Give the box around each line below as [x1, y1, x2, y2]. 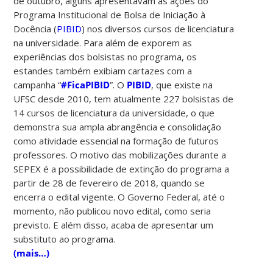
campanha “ [13, 78, 62, 91]
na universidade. [13, 36, 84, 49]
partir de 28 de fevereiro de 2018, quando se [13, 176, 205, 189]
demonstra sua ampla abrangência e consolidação [13, 120, 222, 133]
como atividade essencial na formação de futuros [13, 134, 219, 147]
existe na [174, 78, 213, 91]
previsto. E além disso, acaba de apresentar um [13, 218, 214, 231]
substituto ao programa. [13, 232, 116, 245]
